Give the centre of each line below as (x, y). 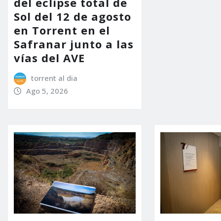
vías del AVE (49, 57)
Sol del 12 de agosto (73, 16)
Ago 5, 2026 (47, 91)
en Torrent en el (62, 30)
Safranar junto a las (74, 44)
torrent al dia (54, 78)
